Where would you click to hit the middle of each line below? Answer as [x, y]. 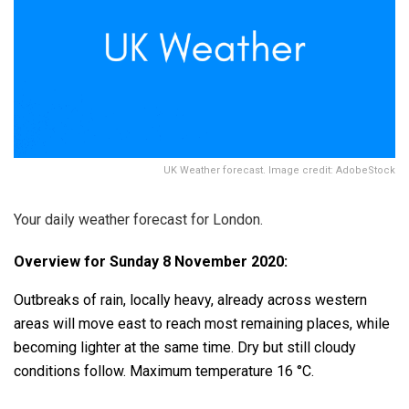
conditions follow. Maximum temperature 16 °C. [164, 372]
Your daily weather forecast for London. [138, 220]
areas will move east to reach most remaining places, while [202, 324]
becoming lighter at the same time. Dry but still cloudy [185, 348]
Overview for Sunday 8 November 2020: [151, 262]
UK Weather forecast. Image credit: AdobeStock [279, 171]
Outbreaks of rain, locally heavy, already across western [190, 300]
